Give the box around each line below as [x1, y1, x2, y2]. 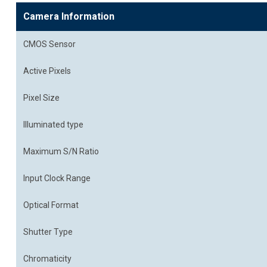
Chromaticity [23, 254, 72, 263]
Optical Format [23, 200, 79, 210]
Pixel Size [23, 93, 60, 103]
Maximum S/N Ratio [23, 147, 99, 156]
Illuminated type [23, 120, 83, 129]
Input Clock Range [23, 173, 91, 183]
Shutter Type [23, 227, 73, 237]
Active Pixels [23, 66, 71, 76]
